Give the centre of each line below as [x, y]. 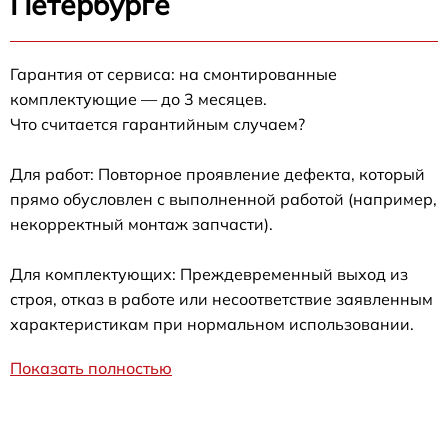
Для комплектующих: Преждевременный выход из [209, 274]
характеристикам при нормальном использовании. [212, 324]
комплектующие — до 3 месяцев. [138, 99]
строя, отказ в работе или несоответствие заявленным [221, 299]
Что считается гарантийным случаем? [157, 124]
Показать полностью [91, 368]
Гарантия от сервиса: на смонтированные [173, 74]
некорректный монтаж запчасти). [141, 224]
